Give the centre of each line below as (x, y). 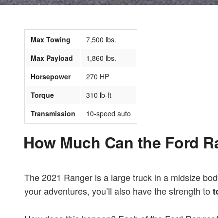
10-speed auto (109, 114)
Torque (42, 95)
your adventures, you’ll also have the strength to (118, 191)
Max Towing (51, 40)
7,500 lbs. (101, 40)
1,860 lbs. (101, 58)
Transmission (53, 114)
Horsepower (51, 77)
